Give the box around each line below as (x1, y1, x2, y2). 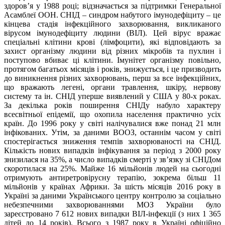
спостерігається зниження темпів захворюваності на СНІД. (4, 137, 221, 146)
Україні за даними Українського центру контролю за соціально (4, 191, 221, 200)
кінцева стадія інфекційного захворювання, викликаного (4, 19, 221, 28)
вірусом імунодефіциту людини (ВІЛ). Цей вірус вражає (4, 28, 221, 37)
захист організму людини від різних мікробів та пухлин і (4, 46, 221, 55)
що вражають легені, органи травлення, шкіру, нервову (4, 82, 221, 91)
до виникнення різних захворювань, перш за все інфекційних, (4, 73, 221, 82)
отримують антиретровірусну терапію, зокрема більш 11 (4, 173, 221, 182)
